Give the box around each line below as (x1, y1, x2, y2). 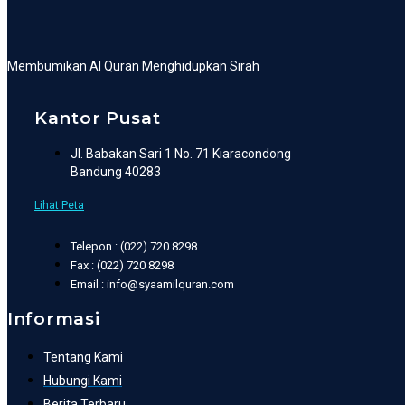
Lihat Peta (34, 198, 84, 212)
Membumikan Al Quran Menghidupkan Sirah (7, 58, 259, 73)
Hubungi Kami (43, 372, 122, 388)
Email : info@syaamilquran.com (71, 277, 234, 291)
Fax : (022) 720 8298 (71, 258, 174, 272)
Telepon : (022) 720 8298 (71, 239, 197, 253)
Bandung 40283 (71, 164, 161, 179)
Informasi (7, 307, 100, 329)
